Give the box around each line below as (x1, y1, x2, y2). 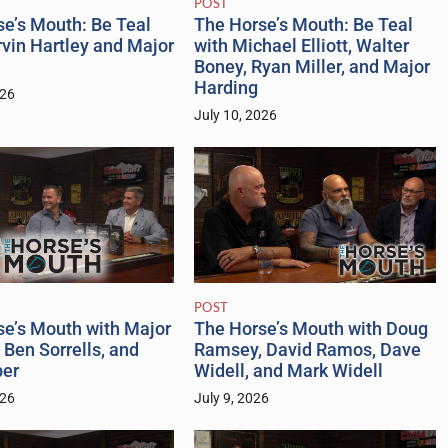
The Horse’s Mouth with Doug (193, 318, 428, 339)
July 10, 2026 (193, 106, 277, 124)
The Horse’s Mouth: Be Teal (193, 14, 413, 35)
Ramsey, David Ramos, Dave (193, 339, 421, 360)
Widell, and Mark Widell (193, 360, 383, 381)
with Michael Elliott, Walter (193, 35, 409, 56)
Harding (193, 77, 258, 98)
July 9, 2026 (193, 389, 269, 407)
